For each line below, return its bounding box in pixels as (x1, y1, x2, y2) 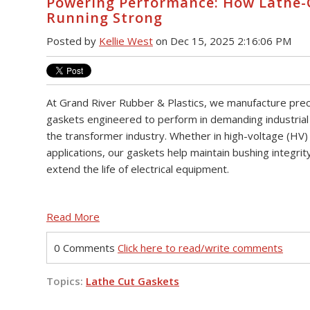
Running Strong (46, 8, 163, 28)
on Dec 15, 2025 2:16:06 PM (153, 34, 291, 48)
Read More (46, 210, 100, 224)
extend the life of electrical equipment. (46, 161, 229, 176)
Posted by (46, 34, 99, 48)
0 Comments (54, 241, 118, 255)
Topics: (46, 273, 86, 288)
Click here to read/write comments (118, 241, 283, 255)
